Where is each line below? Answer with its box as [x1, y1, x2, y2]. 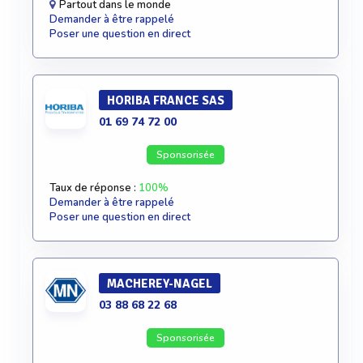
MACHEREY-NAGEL [107, 276, 212, 291]
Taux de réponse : [49, 181, 139, 195]
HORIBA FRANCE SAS [107, 93, 224, 108]
